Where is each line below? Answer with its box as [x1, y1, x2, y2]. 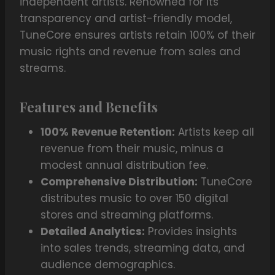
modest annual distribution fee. [41, 158, 208, 173]
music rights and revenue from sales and [20, 44, 241, 60]
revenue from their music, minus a [41, 141, 223, 157]
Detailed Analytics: [41, 224, 145, 239]
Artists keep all [175, 125, 254, 140]
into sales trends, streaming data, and [41, 241, 245, 256]
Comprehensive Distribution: [41, 174, 198, 190]
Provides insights [145, 224, 237, 239]
